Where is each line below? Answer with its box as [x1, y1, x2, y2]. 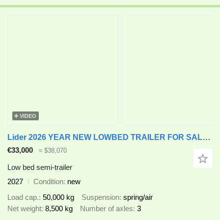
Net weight [7, 204, 41, 213]
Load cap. [7, 193, 39, 202]
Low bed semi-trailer [7, 163, 72, 171]
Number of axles [80, 204, 133, 213]
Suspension [82, 193, 119, 202]
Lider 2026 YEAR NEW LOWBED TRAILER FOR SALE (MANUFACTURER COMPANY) [202, 133, 211, 142]
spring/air [123, 193, 153, 202]
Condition [33, 177, 63, 186]
